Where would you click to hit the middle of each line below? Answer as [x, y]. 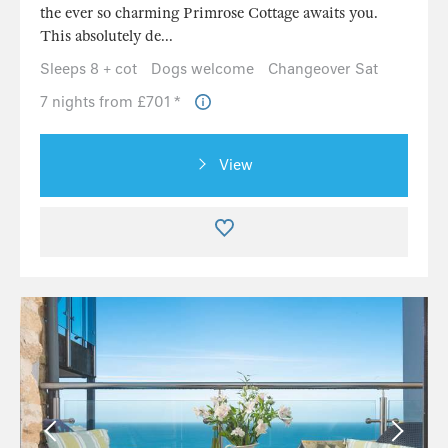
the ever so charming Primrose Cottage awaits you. [209, 12]
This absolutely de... [106, 35]
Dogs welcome [202, 68]
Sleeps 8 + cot [88, 68]
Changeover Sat [323, 68]
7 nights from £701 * [112, 101]
